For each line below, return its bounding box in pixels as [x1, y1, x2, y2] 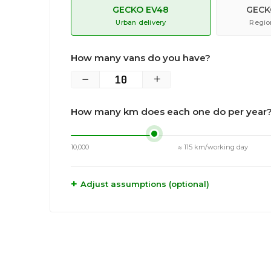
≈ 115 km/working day [177, 143, 248, 151]
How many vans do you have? [71, 52, 211, 64]
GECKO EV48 [113, 4, 169, 15]
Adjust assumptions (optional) [80, 178, 209, 189]
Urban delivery [116, 18, 166, 27]
